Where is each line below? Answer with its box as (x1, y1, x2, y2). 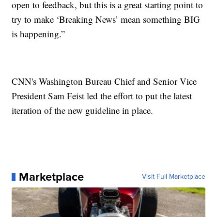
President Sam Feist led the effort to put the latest (12, 90, 192, 102)
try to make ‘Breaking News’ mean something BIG (12, 13, 201, 26)
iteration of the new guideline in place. (12, 104, 154, 117)
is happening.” (12, 28, 65, 40)
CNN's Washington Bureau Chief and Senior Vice (12, 75, 197, 88)
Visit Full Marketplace (141, 171, 205, 182)
